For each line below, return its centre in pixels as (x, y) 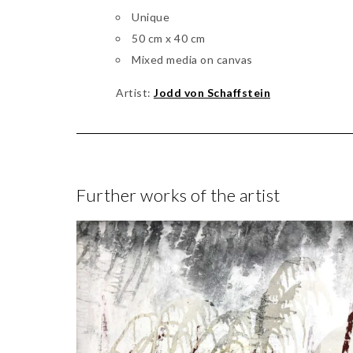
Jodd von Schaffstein (212, 92)
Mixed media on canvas (192, 59)
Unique (150, 17)
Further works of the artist (178, 195)
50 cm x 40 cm (169, 38)
